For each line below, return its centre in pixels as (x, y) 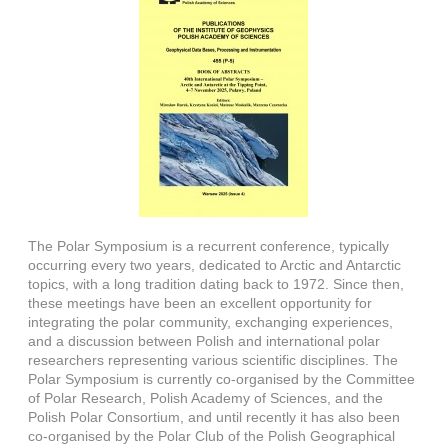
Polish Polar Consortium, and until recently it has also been (214, 417)
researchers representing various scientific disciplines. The (213, 360)
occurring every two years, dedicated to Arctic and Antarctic (215, 265)
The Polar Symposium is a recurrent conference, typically (209, 246)
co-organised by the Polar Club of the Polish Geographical (212, 436)
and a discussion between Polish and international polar (204, 341)
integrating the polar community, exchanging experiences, (211, 322)
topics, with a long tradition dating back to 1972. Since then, (216, 284)
